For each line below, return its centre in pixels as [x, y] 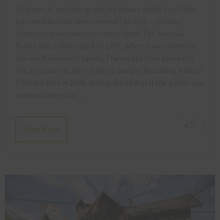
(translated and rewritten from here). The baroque [100, 34]
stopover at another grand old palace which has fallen [106, 9]
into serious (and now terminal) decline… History [98, 21]
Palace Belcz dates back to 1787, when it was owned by [106, 46]
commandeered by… [50, 95]
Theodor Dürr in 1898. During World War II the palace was [110, 83]
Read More [41, 129]
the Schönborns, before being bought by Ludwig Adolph [109, 70]
